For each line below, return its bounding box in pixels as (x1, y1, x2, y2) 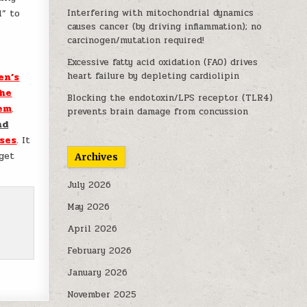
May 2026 (67, 200, 110, 214)
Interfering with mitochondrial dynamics (67, 6, 254, 20)
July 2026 (67, 178, 112, 192)
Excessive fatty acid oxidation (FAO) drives (67, 56, 258, 69)
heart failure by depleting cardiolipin (67, 69, 240, 83)
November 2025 (67, 288, 137, 302)
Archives (75, 151, 119, 163)
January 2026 (67, 266, 128, 280)
